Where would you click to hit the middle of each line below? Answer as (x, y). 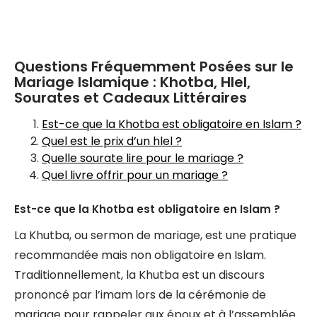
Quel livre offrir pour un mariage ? (135, 175)
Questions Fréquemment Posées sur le (154, 67)
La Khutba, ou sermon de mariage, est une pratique (155, 235)
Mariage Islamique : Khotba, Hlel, (132, 82)
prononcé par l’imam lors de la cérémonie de (140, 295)
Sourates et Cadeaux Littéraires (131, 98)
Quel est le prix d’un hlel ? (112, 141)
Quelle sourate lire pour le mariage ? (143, 158)
